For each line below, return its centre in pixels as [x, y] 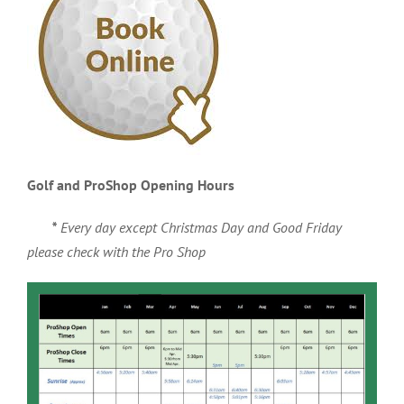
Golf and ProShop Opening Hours [136, 184]
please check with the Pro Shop [116, 251]
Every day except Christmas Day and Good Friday [199, 227]
